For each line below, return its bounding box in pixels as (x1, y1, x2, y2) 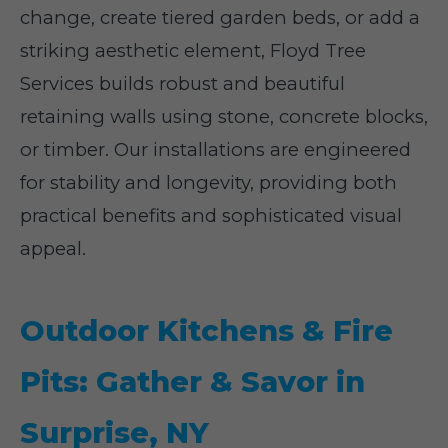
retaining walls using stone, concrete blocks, (20, 105, 428, 128)
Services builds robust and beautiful (20, 72, 345, 95)
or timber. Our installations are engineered (20, 138, 411, 161)
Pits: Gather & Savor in (20, 364, 365, 399)
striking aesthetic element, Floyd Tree (20, 39, 366, 62)
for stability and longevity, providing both (20, 171, 397, 194)
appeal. (20, 237, 86, 260)
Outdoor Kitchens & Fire (20, 313, 393, 348)
